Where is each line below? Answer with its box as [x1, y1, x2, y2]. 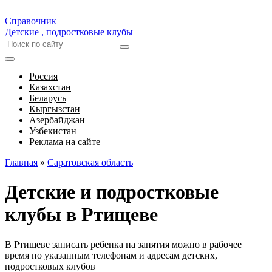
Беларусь [29, 93, 66, 103]
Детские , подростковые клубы [5, 27, 133, 37]
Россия [29, 71, 58, 81]
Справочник [5, 16, 56, 26]
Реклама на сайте [29, 137, 100, 147]
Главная [5, 157, 38, 168]
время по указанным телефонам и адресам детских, [5, 250, 217, 260]
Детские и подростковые [5, 181, 219, 203]
